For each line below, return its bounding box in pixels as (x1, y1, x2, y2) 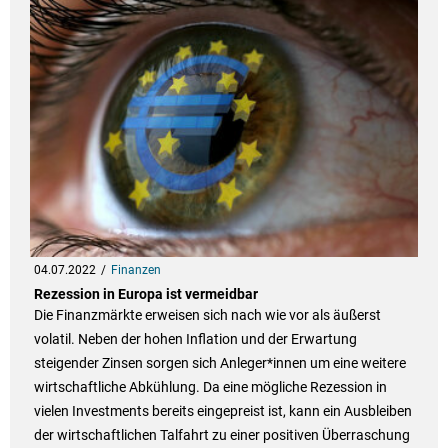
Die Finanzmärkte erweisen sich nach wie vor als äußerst (33, 307, 381, 324)
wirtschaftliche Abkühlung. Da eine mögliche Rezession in (33, 379, 387, 396)
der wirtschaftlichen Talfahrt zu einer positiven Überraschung (33, 427, 410, 444)
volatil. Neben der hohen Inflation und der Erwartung (33, 331, 357, 348)
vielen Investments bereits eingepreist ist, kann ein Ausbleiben (33, 403, 412, 420)
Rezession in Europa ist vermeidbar (33, 286, 258, 303)
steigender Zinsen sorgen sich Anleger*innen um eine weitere (33, 355, 406, 372)
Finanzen (110, 263, 161, 278)
